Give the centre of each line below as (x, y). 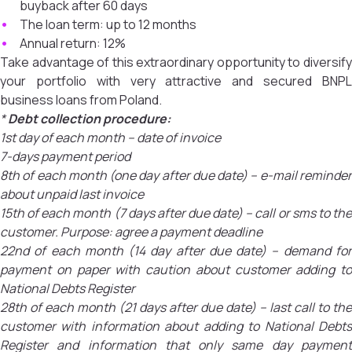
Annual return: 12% (73, 43)
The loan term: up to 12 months (108, 24)
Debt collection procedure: (88, 119)
